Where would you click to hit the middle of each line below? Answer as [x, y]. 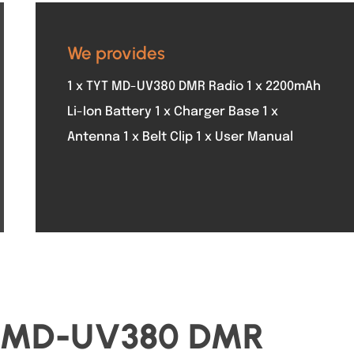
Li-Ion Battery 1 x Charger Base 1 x [172, 112]
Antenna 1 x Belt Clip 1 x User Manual [180, 137]
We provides [116, 53]
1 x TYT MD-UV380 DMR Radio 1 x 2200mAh [194, 87]
